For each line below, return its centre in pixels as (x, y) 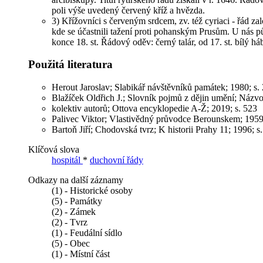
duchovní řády (117, 160)
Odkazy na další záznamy (76, 180)
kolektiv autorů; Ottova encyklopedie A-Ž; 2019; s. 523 (154, 109)
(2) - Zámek (74, 212)
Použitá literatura (70, 65)
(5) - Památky (77, 201)
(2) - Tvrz (70, 222)
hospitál (67, 160)
